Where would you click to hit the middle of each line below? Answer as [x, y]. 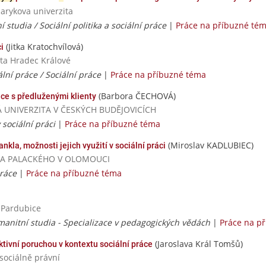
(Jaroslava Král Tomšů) [198, 244]
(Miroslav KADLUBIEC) [210, 145]
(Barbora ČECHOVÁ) [136, 96]
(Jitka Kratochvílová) [43, 46]
